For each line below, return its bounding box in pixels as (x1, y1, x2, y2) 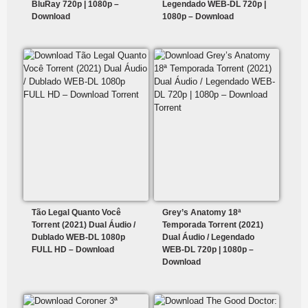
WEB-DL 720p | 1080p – (162, 245, 254, 255)
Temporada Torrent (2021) (162, 220, 264, 230)
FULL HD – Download (32, 245, 114, 255)
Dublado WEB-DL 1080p (32, 232, 125, 243)
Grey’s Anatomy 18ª (162, 208, 241, 218)
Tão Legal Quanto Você (32, 208, 121, 218)
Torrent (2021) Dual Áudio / (32, 220, 135, 230)
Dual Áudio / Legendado (162, 232, 255, 243)
